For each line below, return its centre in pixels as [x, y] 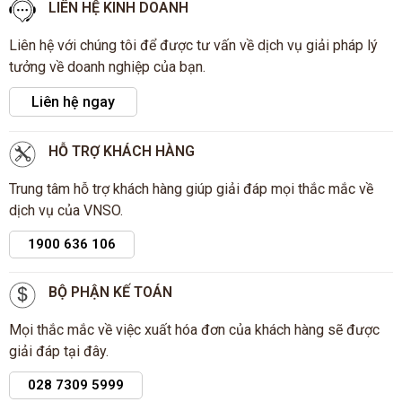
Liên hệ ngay [73, 101]
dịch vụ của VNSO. [66, 210]
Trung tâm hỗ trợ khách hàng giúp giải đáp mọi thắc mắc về [191, 188]
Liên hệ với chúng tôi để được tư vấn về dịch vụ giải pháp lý [193, 45]
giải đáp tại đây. [59, 351]
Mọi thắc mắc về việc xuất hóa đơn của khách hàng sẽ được [194, 329]
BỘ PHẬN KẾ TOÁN [110, 292]
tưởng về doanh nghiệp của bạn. [107, 66]
